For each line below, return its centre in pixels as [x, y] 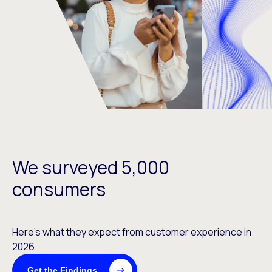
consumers [59, 189]
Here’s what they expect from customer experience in [132, 232]
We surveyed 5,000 [91, 167]
